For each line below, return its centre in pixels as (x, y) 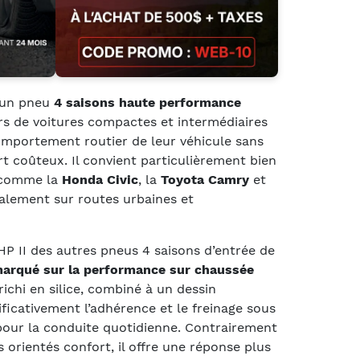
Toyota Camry (205, 180)
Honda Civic (100, 180)
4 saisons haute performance (147, 102)
